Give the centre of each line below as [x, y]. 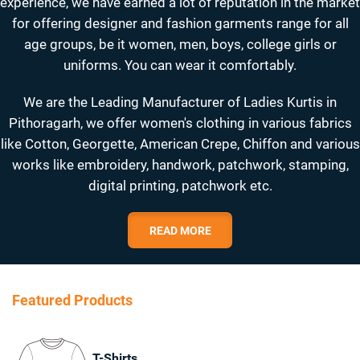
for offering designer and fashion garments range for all [180, 24]
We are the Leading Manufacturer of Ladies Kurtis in [180, 102]
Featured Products [72, 301]
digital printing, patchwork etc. [180, 186]
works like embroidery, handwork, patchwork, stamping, [180, 165]
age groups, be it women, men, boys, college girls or [180, 45]
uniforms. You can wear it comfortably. [180, 65]
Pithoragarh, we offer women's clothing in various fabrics [180, 123]
